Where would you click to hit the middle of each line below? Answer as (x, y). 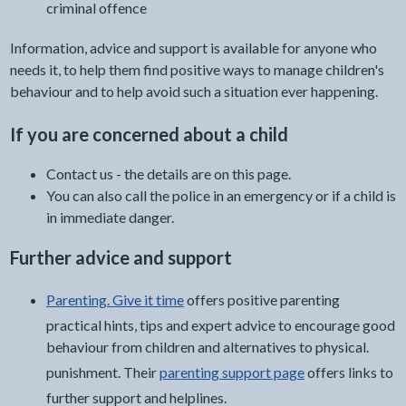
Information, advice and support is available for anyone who (193, 48)
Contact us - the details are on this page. (168, 174)
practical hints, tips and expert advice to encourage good (220, 325)
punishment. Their (102, 372)
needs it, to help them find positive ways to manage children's (197, 70)
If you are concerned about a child (149, 135)
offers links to (348, 372)
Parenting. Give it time (115, 300)
